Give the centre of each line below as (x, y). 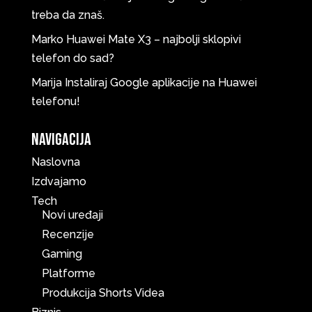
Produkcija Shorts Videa (103, 293)
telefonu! (55, 102)
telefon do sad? (72, 58)
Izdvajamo (58, 182)
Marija (46, 83)
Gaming (62, 254)
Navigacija (61, 140)
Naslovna (55, 162)
